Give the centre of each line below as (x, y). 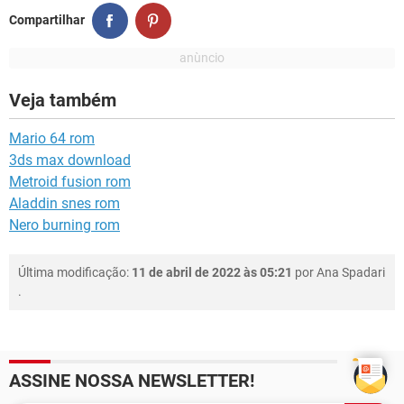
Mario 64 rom (52, 138)
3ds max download (70, 160)
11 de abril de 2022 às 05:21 (212, 272)
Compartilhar (47, 20)
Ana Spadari (351, 272)
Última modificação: (75, 272)
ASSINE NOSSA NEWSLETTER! (132, 380)
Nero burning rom (64, 225)
